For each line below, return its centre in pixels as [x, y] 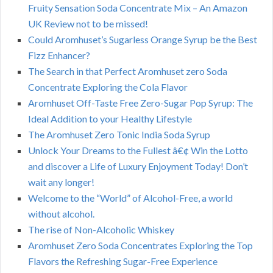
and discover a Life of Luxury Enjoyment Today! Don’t [138, 166]
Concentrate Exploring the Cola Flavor [108, 87]
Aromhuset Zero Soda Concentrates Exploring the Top [140, 246]
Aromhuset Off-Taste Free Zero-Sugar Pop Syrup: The [140, 103]
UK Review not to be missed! [88, 24]
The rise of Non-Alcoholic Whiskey [101, 230]
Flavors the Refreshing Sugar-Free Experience [123, 261]
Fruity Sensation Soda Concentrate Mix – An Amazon [138, 8]
